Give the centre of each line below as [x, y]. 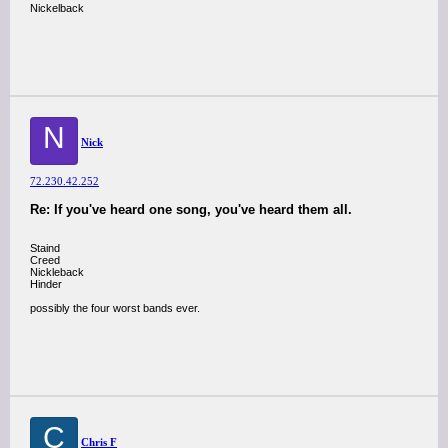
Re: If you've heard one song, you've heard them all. [191, 209]
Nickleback [57, 272]
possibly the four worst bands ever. [115, 308]
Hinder [46, 284]
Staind [45, 248]
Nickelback [57, 8]
